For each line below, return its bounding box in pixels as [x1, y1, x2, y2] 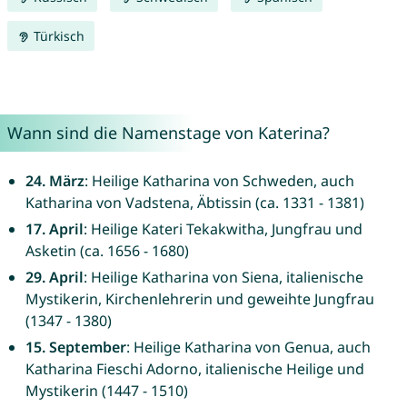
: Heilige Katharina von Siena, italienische [83, 267, 363, 288]
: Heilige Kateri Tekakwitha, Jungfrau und [83, 219, 362, 240]
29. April [25, 267, 84, 288]
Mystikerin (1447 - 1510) [25, 381, 188, 402]
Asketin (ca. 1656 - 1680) [25, 241, 189, 262]
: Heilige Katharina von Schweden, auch [84, 171, 354, 192]
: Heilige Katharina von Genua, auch [125, 337, 371, 358]
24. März [25, 171, 84, 192]
